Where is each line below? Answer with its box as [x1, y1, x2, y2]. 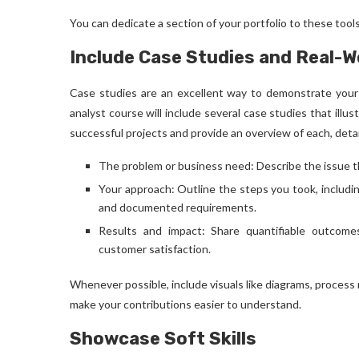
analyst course [70, 106, 143, 119]
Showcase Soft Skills [70, 328, 256, 349]
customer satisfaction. [99, 242, 211, 256]
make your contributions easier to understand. [70, 297, 301, 311]
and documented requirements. [99, 200, 256, 214]
